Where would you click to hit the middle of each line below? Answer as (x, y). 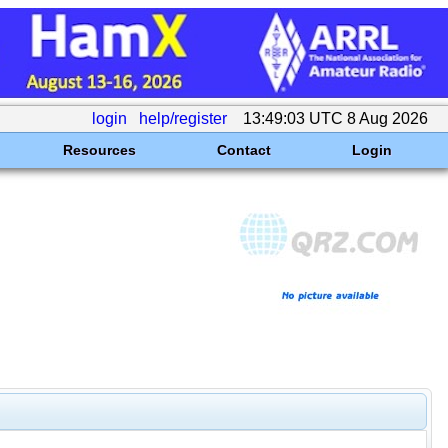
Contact (243, 150)
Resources (99, 150)
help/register (183, 118)
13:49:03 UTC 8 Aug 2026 (335, 118)
